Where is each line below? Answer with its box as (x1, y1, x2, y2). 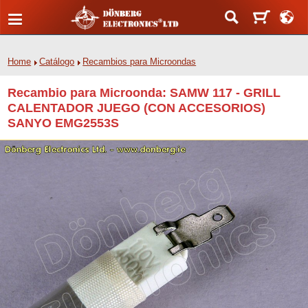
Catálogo (39, 56, 75, 67)
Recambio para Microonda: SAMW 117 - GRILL (8, 85, 281, 100)
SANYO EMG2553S (8, 115, 120, 130)
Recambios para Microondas (82, 56, 197, 67)
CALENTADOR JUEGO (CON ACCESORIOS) (8, 100, 266, 115)
